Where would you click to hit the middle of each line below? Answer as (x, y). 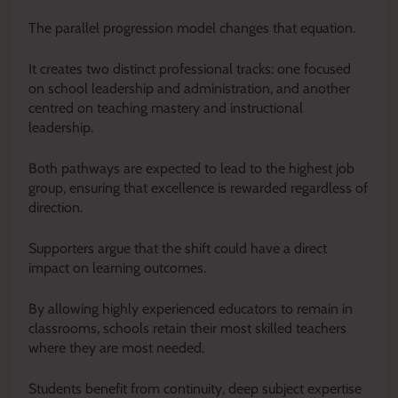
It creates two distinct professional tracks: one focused (190, 69)
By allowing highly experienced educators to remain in (191, 309)
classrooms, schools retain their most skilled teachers (187, 329)
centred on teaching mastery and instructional (166, 108)
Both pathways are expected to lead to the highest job (191, 169)
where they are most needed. (116, 348)
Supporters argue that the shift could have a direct (178, 249)
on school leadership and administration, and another (189, 89)
